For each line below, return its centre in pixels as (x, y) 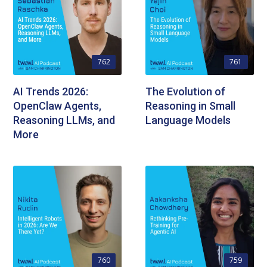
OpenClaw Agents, (58, 105)
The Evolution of (185, 91)
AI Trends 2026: (51, 91)
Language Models (188, 120)
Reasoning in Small (190, 105)
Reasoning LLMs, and (64, 120)
